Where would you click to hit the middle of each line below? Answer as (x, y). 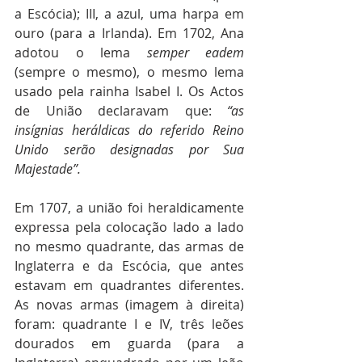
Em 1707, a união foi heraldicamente (129, 207)
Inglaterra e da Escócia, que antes (129, 265)
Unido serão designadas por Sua (129, 149)
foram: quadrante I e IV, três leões (129, 324)
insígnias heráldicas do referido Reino (129, 130)
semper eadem (195, 52)
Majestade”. (48, 168)
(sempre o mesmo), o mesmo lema (129, 72)
